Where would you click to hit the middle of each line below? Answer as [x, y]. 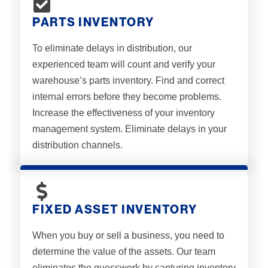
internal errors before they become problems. [127, 96]
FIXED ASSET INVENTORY [115, 209]
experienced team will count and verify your [124, 64]
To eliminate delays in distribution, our [112, 48]
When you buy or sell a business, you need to [128, 235]
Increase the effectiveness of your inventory [124, 112]
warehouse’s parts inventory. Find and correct [128, 80]
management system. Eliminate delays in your [130, 129]
